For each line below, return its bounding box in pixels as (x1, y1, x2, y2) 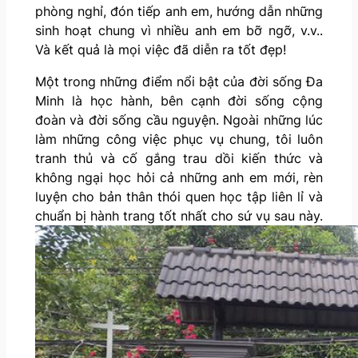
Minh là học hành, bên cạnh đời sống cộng (34, 92, 324, 109)
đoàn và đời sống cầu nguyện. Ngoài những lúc (34, 111, 324, 128)
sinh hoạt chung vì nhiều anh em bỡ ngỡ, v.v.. (34, 22, 324, 38)
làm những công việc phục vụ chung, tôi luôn (34, 130, 324, 147)
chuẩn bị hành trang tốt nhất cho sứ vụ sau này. (34, 207, 324, 224)
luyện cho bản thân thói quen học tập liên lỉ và (34, 188, 324, 205)
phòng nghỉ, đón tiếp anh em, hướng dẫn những (34, 2, 324, 19)
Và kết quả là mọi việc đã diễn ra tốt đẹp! (34, 41, 286, 58)
